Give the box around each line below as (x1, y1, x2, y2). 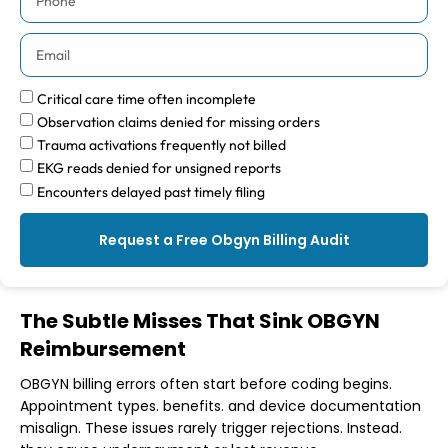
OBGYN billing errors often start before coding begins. (20, 373, 392, 394)
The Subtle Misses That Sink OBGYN (20, 306, 380, 335)
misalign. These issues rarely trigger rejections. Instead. (20, 417, 402, 438)
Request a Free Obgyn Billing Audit (98, 229, 350, 250)
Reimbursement (20, 334, 186, 363)
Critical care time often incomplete (37, 90, 256, 109)
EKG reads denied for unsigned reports (37, 159, 281, 178)
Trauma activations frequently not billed (37, 136, 286, 155)
